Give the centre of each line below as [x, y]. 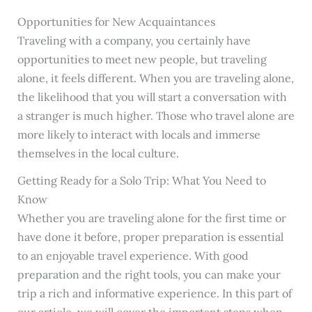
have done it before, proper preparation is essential [150, 237]
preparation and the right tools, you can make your [149, 275]
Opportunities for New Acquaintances [116, 21]
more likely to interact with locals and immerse [139, 134]
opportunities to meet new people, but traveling [142, 59]
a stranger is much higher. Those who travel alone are [156, 115]
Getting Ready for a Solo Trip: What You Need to [141, 181]
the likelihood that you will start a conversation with [152, 96]
